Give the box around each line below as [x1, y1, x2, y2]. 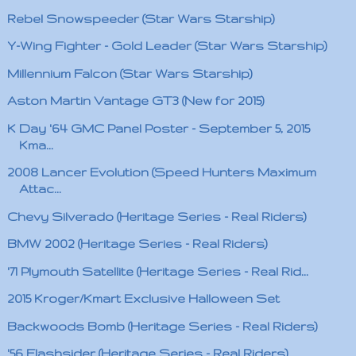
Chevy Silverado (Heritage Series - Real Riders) [6, 209, 307, 223]
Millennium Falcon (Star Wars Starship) [6, 66, 253, 80]
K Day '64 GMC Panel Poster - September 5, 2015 [6, 121, 310, 135]
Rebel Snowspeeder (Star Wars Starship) [6, 11, 275, 25]
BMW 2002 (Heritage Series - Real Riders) [6, 237, 268, 250]
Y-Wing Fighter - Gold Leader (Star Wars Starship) [6, 39, 327, 52]
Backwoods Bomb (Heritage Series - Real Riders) [6, 319, 318, 333]
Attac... [18, 182, 61, 195]
